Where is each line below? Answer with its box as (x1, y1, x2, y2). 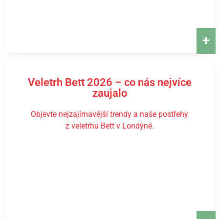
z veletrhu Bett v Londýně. (65, 121, 154, 131)
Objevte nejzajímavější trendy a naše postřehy (31, 109, 188, 119)
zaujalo (92, 87, 127, 99)
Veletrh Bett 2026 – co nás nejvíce (27, 76, 192, 88)
